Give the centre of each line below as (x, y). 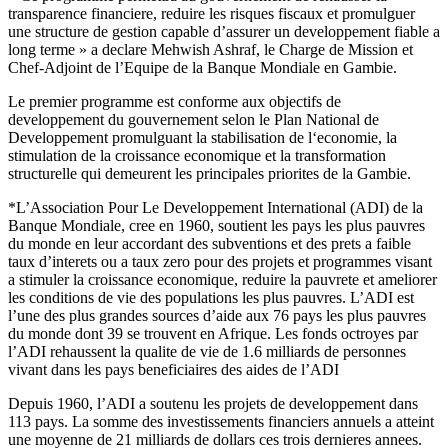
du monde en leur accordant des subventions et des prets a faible (209, 243)
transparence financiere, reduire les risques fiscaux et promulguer (211, 13)
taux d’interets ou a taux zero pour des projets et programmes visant (220, 261)
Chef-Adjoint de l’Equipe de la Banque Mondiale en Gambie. (202, 67)
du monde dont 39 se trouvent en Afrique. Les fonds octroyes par (213, 333)
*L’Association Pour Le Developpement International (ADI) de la (215, 207)
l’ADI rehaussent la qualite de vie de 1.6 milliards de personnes (207, 351)
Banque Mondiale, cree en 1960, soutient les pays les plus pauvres (216, 225)
